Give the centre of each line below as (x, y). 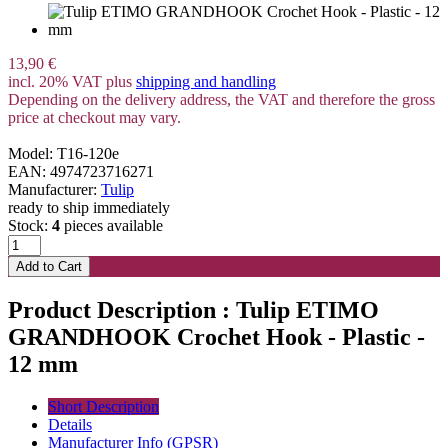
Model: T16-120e (63, 153)
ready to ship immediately (89, 207)
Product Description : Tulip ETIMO (193, 309)
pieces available (111, 225)
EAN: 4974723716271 (81, 171)
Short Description (103, 406)
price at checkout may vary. (94, 117)
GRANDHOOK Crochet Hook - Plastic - (216, 336)
